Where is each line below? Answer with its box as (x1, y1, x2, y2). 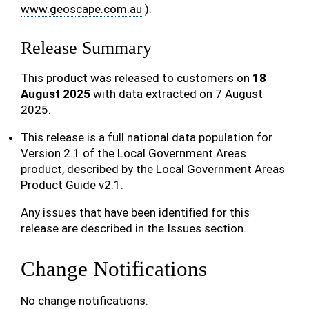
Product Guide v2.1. (21, 178, 123, 192)
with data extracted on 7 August (90, 87, 263, 101)
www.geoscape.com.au (21, 2, 142, 16)
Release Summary (21, 38, 152, 58)
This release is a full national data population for (21, 130, 272, 144)
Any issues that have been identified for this (21, 206, 250, 219)
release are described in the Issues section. (21, 221, 246, 235)
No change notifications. (21, 294, 148, 308)
